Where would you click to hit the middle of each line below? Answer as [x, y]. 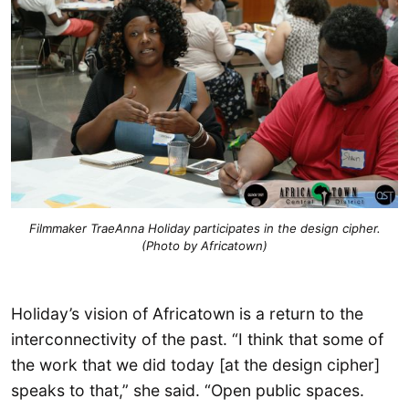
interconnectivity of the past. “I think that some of [197, 340]
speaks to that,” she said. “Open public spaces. [188, 391]
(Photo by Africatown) [204, 246]
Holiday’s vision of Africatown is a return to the [187, 314]
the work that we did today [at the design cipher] [195, 365]
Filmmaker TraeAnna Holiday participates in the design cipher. [204, 229]
